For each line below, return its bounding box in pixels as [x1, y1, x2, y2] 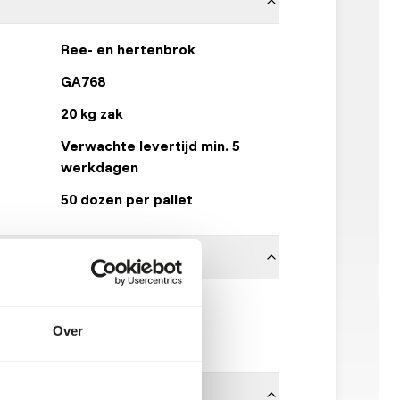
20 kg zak [61, 104, 123, 122]
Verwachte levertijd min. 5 [61, 137, 240, 154]
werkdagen [61, 158, 138, 176]
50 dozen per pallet [61, 190, 193, 208]
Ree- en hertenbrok [61, 40, 196, 58]
